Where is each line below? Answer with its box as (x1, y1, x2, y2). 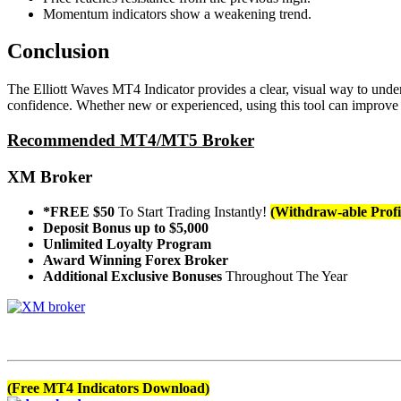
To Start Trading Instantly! (118, 203, 267, 219)
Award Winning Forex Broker (43, 252, 228, 268)
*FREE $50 (43, 203, 118, 219)
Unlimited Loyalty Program (43, 235, 211, 252)
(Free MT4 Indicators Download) (7, 380, 209, 396)
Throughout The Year (222, 268, 347, 284)
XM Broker (7, 166, 92, 186)
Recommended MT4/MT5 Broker (7, 131, 254, 150)
